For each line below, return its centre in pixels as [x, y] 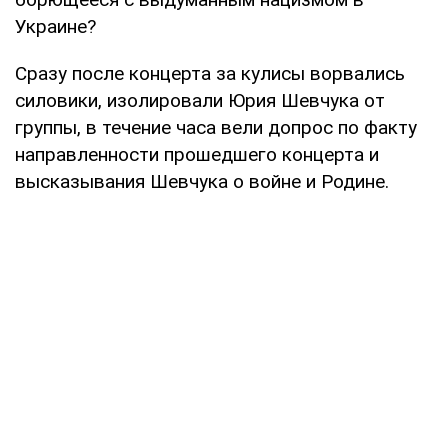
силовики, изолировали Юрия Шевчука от [200, 100]
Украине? [55, 26]
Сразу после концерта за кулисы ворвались [210, 73]
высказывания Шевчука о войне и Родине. [202, 181]
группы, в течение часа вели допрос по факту [216, 127]
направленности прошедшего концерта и [197, 154]
